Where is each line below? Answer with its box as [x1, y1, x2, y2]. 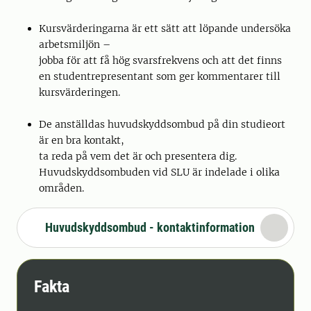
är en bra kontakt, [39, 134, 127, 146]
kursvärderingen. [39, 86, 120, 99]
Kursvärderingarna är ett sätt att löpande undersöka [39, 22, 291, 35]
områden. [39, 182, 84, 194]
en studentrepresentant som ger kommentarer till [39, 70, 280, 83]
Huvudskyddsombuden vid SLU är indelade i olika [39, 166, 280, 178]
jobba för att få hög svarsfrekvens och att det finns [39, 54, 282, 67]
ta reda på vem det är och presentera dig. [39, 150, 237, 162]
